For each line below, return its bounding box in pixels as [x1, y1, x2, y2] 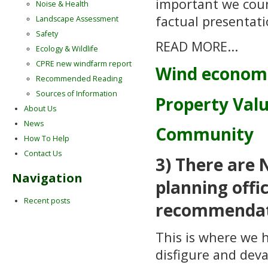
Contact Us [24, 148, 62, 159]
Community [156, 123, 254, 146]
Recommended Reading [36, 74, 122, 84]
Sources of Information [36, 89, 117, 99]
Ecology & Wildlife [36, 44, 98, 54]
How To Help [24, 133, 69, 144]
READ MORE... [156, 37, 238, 55]
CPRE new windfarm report [36, 59, 132, 69]
